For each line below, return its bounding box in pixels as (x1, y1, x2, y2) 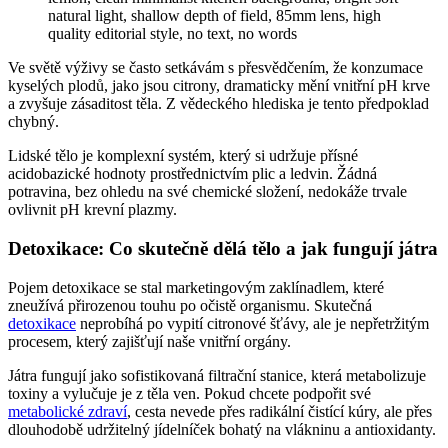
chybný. (8, 113, 59, 131)
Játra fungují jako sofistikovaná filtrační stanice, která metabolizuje (8, 366, 426, 384)
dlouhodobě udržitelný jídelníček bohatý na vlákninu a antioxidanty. (8, 420, 436, 438)
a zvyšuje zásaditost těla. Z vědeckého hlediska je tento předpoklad (8, 95, 429, 113)
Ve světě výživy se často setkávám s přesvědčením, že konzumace (8, 59, 423, 77)
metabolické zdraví (8, 402, 127, 420)
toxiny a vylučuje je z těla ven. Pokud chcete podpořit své (8, 384, 371, 402)
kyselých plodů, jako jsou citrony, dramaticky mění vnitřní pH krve (8, 77, 430, 95)
